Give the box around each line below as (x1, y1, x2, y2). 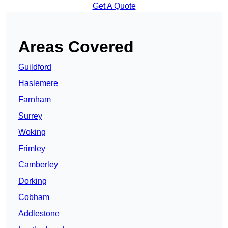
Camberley (18, 160, 58, 169)
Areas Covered (18, 37, 134, 56)
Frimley (18, 144, 45, 153)
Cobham (18, 192, 49, 202)
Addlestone (18, 209, 60, 218)
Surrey (18, 111, 42, 120)
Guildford (18, 62, 51, 71)
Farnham (18, 95, 51, 104)
